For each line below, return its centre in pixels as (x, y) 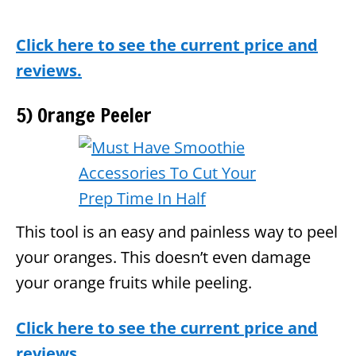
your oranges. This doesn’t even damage (163, 257)
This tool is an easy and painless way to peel (177, 231)
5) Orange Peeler (84, 115)
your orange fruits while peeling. (134, 282)
